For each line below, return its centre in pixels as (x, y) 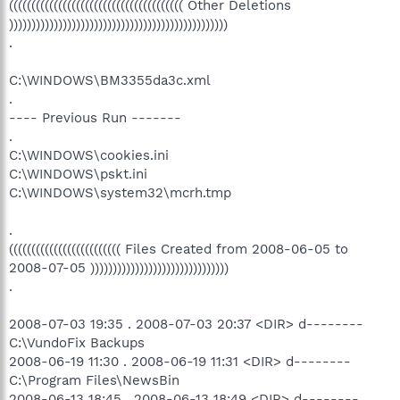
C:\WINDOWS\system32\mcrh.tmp (120, 193)
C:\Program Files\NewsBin (94, 380)
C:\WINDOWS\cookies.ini (89, 155)
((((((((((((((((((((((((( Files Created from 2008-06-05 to (179, 249)
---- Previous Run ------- (95, 118)
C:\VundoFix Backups (77, 343)
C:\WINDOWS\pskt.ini (78, 174)
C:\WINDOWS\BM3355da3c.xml (110, 80)
